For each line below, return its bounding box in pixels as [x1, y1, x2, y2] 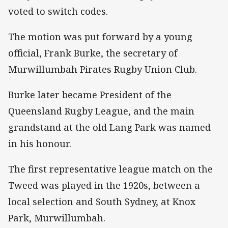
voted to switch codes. [8, 5, 108, 17]
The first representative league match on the [8, 163, 213, 176]
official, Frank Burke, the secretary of [8, 47, 178, 60]
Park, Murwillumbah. [8, 212, 105, 224]
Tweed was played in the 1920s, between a [8, 179, 200, 192]
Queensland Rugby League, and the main [8, 105, 194, 118]
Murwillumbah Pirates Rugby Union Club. [8, 63, 197, 76]
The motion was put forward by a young [8, 31, 192, 43]
